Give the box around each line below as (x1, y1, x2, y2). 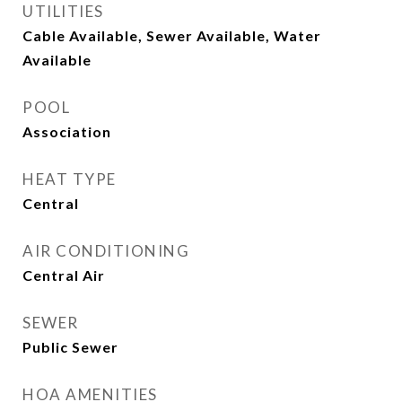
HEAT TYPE (22, 170, 117, 188)
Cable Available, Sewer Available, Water (22, 27, 321, 44)
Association (22, 123, 111, 140)
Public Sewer (22, 338, 118, 355)
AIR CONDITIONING (22, 241, 189, 260)
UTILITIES (22, 2, 104, 21)
